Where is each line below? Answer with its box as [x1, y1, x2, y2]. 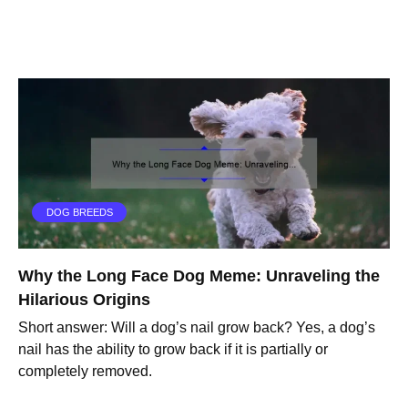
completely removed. [18, 363, 152, 380]
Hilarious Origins [18, 290, 150, 309]
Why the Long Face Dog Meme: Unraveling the [18, 266, 380, 285]
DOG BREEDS [46, 207, 113, 219]
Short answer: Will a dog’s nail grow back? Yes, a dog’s [18, 320, 375, 336]
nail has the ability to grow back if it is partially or [18, 342, 328, 358]
